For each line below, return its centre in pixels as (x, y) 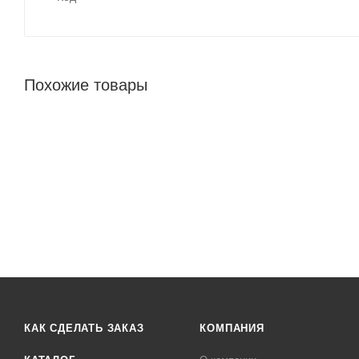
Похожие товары (86, 85)
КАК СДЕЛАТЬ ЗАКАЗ (84, 328)
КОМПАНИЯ (232, 328)
